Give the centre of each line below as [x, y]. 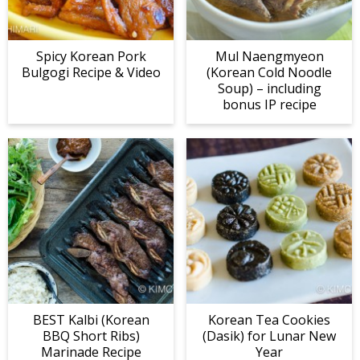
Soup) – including [269, 89]
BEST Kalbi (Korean [91, 320]
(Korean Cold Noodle [269, 73]
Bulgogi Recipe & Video [91, 73]
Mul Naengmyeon [269, 57]
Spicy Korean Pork [91, 57]
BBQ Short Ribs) [91, 336]
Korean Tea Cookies [269, 320]
